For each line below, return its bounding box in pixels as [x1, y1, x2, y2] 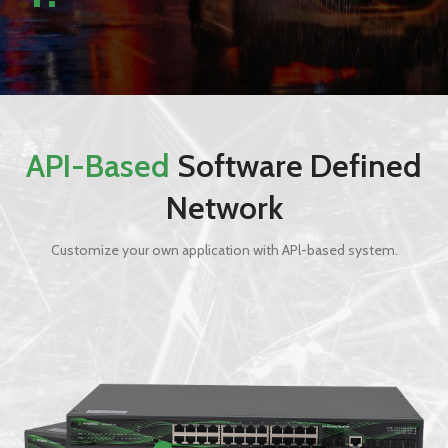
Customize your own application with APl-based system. [50, 240, 398, 259]
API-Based [26, 145, 170, 185]
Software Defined [170, 145, 422, 185]
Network [165, 187, 283, 227]
